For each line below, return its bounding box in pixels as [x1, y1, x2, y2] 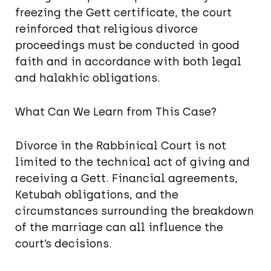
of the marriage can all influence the [15, 221, 223, 235]
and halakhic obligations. [15, 71, 160, 85]
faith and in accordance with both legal [15, 55, 241, 69]
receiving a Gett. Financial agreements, [15, 172, 238, 186]
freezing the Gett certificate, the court [15, 6, 232, 20]
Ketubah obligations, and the [15, 188, 178, 202]
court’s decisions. [15, 237, 112, 251]
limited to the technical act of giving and [15, 155, 250, 169]
